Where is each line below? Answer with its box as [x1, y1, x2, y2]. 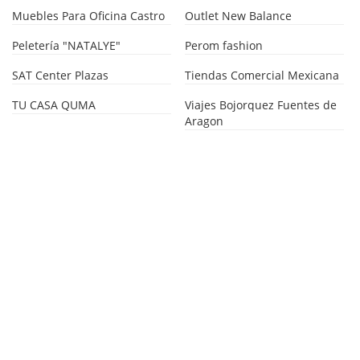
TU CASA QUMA [12, 96, 96, 112]
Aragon [185, 112, 224, 129]
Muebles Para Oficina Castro [12, 7, 166, 23]
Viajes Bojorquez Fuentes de [185, 96, 337, 112]
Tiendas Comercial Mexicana [185, 67, 340, 83]
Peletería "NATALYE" [12, 37, 121, 53]
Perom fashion [185, 37, 264, 53]
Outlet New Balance [185, 7, 292, 23]
